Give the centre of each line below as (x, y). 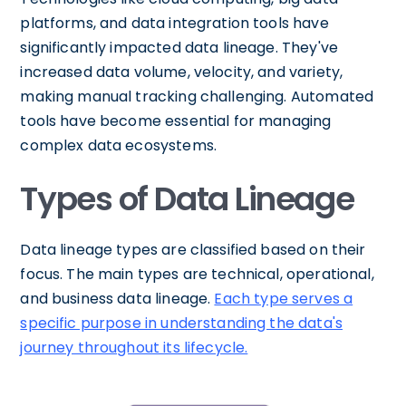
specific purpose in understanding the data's (181, 323)
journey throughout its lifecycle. (134, 347)
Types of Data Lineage (187, 198)
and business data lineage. (117, 298)
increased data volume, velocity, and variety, (182, 72)
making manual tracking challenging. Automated (197, 96)
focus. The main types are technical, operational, (197, 274)
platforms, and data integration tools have (174, 23)
